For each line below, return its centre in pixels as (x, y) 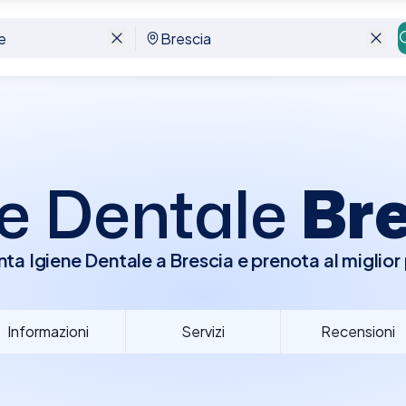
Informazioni (48, 331)
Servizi (203, 331)
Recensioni (358, 331)
